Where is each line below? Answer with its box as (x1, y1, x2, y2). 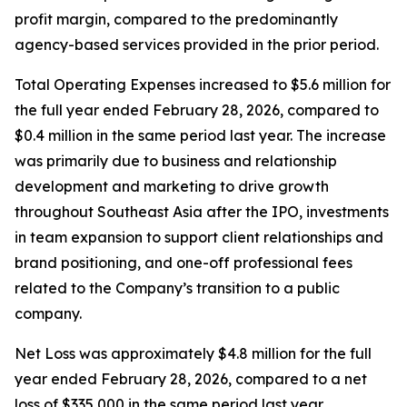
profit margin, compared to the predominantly (15, 10, 338, 28)
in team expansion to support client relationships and (15, 228, 383, 246)
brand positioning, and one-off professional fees (15, 253, 352, 272)
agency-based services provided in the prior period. (15, 35, 379, 54)
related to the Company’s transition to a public (15, 279, 340, 297)
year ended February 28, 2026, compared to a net (15, 370, 367, 388)
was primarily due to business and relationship (15, 152, 337, 170)
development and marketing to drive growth (15, 177, 329, 195)
